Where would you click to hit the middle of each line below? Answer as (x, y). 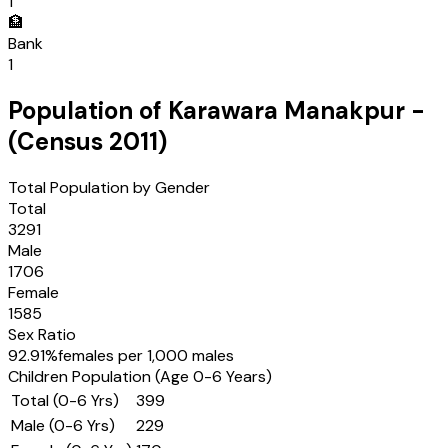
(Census (58, 142)
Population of (88, 111)
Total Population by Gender (109, 187)
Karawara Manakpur (286, 111)
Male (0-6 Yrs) (63, 425)
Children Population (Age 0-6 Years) (140, 376)
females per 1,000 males (146, 355)
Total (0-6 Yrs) (65, 400)
